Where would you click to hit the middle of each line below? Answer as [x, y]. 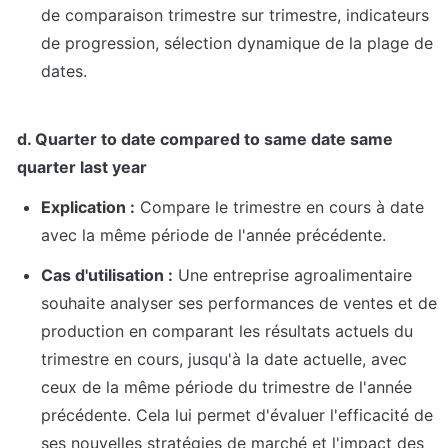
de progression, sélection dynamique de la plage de [237, 43]
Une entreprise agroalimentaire [292, 275]
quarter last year [82, 167]
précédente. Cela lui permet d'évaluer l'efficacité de [237, 415]
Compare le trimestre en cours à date [279, 207]
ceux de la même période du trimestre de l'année [226, 387]
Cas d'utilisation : [107, 275]
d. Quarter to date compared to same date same [205, 139]
